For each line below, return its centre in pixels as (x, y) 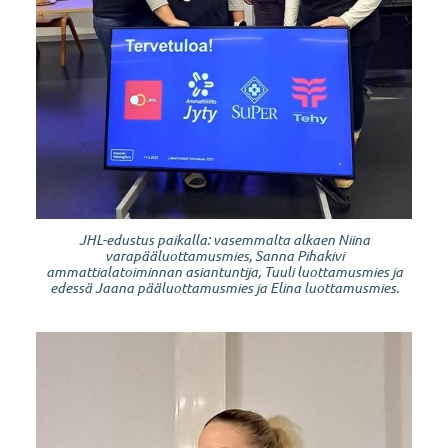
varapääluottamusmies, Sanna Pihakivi (224, 255)
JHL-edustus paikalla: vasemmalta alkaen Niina (224, 239)
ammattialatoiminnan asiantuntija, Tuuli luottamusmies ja (224, 271)
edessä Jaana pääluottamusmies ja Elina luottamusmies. (224, 287)
